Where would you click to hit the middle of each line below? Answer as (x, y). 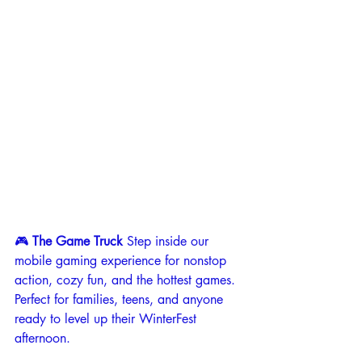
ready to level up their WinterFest (107, 318)
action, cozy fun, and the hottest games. (127, 280)
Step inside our (170, 241)
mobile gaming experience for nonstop (122, 260)
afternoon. (42, 338)
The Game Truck (80, 241)
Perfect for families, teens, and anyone (121, 299)
